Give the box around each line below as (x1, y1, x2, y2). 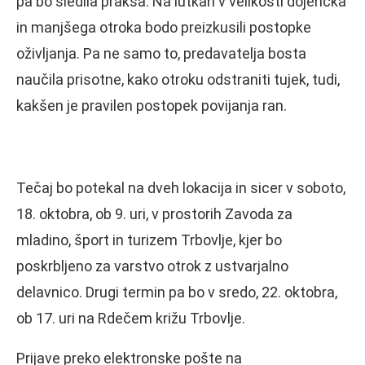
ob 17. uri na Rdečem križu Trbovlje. (16, 309, 245, 327)
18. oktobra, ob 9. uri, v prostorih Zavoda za (16, 204, 292, 222)
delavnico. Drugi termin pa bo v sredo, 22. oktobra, (16, 283, 337, 301)
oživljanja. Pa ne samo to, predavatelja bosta (16, 44, 306, 62)
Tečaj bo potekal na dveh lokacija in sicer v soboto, (16, 178, 345, 196)
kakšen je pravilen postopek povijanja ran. (16, 96, 287, 114)
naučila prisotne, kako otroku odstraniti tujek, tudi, (16, 70, 340, 88)
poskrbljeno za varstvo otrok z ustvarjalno (16, 257, 288, 275)
